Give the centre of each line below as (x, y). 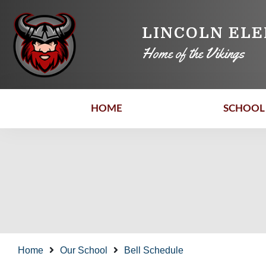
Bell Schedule (154, 250)
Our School (84, 250)
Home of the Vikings (193, 53)
